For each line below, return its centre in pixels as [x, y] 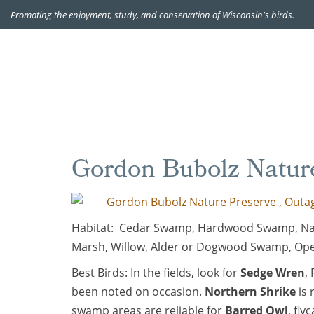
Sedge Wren [273, 273]
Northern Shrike [250, 292]
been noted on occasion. [138, 292]
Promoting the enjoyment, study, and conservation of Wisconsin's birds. [152, 14]
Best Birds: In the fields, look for [156, 273]
